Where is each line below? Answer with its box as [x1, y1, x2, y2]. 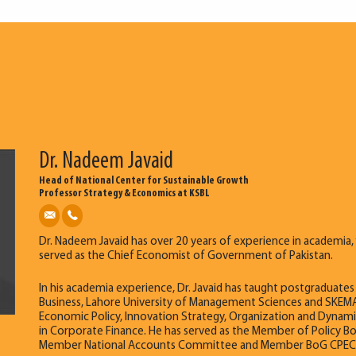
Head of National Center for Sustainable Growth [39, 175, 249, 187]
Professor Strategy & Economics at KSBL [39, 188, 210, 199]
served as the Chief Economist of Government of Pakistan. [39, 250, 333, 262]
